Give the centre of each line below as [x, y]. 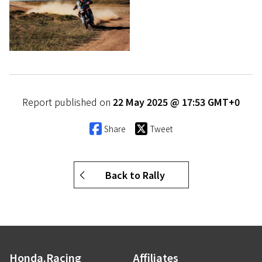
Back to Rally [135, 175]
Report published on [68, 102]
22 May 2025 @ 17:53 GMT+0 [176, 102]
